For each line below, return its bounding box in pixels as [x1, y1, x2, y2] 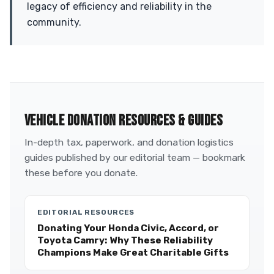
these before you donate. [24, 167, 138, 179]
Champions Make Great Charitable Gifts [37, 247, 229, 258]
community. [27, 17, 81, 28]
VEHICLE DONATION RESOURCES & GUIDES [24, 112, 223, 130]
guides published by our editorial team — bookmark [24, 152, 245, 163]
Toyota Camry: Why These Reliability [37, 235, 213, 246]
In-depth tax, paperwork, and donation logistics [24, 136, 234, 148]
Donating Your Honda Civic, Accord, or [37, 223, 219, 234]
